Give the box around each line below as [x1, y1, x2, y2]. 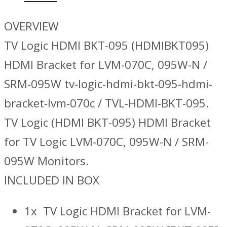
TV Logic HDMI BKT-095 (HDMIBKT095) [4, 37, 209, 54]
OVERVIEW [4, 18, 59, 34]
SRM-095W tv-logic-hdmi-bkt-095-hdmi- [4, 76, 212, 92]
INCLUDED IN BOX [4, 172, 99, 188]
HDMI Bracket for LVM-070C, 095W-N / [4, 57, 207, 73]
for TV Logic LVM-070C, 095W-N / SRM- [4, 134, 209, 150]
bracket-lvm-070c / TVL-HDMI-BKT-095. [4, 95, 209, 111]
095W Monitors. [4, 153, 89, 169]
